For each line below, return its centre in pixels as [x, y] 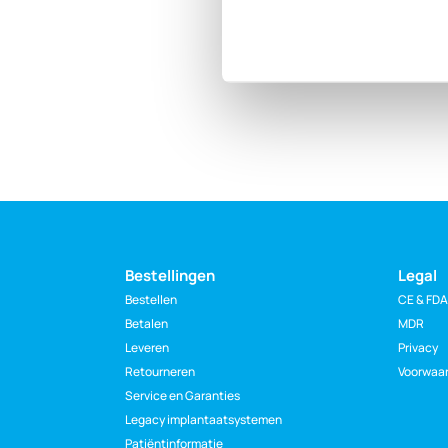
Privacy [418, 347]
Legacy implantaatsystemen [203, 419]
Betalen [146, 323]
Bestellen [150, 299]
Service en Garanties [182, 395]
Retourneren [159, 371]
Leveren [146, 347]
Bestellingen [169, 276]
